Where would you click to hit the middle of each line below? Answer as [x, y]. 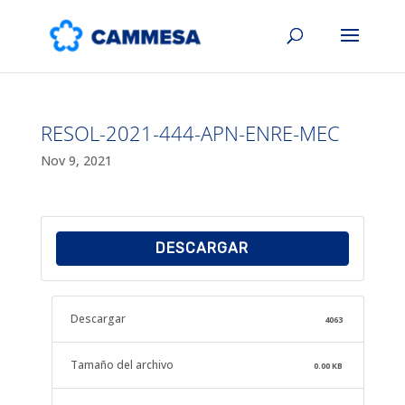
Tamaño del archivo [122, 365]
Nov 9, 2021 [76, 160]
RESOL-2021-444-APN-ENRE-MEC [190, 133]
